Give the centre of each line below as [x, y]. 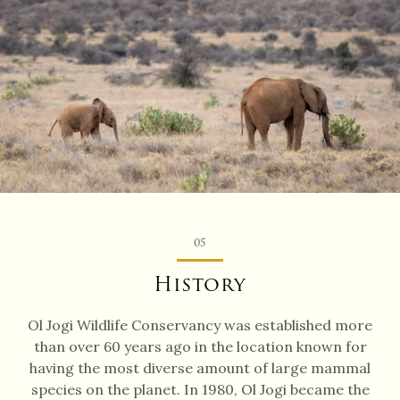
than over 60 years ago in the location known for [200, 346]
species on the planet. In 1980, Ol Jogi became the [200, 389]
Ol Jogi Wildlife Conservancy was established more [200, 325]
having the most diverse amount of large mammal [200, 368]
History [200, 284]
